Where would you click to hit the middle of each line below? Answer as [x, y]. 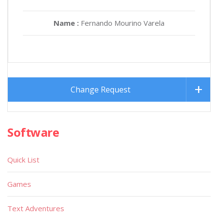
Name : [67, 23]
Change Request [100, 89]
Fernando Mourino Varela [123, 23]
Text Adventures [36, 208]
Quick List [23, 159]
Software [33, 132]
